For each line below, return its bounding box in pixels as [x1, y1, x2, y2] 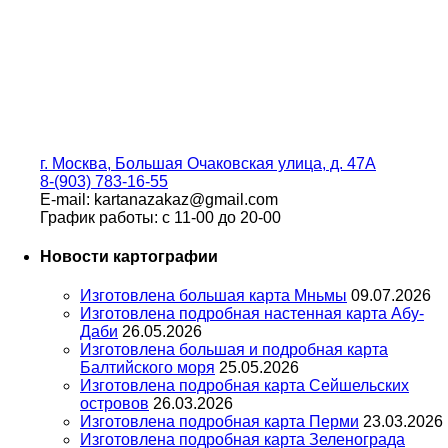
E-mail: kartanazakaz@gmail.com [40, 190, 278, 208]
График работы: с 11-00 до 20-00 [40, 208, 281, 226]
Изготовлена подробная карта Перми [80, 413, 359, 431]
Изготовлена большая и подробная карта [80, 341, 388, 359]
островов [80, 395, 149, 413]
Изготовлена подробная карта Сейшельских [80, 377, 409, 395]
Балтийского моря [80, 359, 215, 377]
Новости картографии [40, 247, 218, 265]
